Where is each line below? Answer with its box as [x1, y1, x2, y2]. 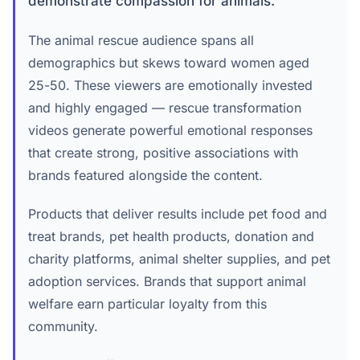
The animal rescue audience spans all [28, 32, 254, 48]
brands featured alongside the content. [28, 167, 263, 183]
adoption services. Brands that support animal [28, 273, 306, 289]
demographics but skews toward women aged [28, 55, 309, 71]
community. [28, 318, 98, 334]
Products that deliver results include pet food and [28, 206, 327, 222]
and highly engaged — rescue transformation [28, 100, 301, 116]
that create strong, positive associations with [28, 145, 298, 161]
